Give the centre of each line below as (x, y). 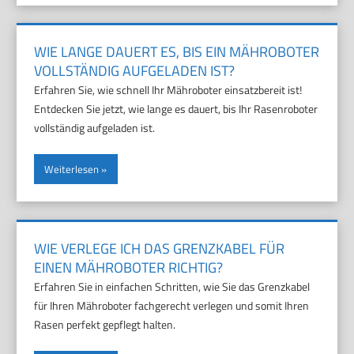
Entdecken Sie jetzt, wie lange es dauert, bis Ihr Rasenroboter (176, 109)
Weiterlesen (72, 169)
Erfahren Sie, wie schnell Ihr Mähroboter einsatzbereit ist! (168, 90)
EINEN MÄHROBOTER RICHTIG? (129, 267)
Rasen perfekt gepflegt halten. (105, 324)
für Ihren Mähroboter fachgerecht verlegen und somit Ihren (172, 305)
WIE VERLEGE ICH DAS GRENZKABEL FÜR (160, 248)
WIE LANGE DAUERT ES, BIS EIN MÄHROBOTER (177, 52)
